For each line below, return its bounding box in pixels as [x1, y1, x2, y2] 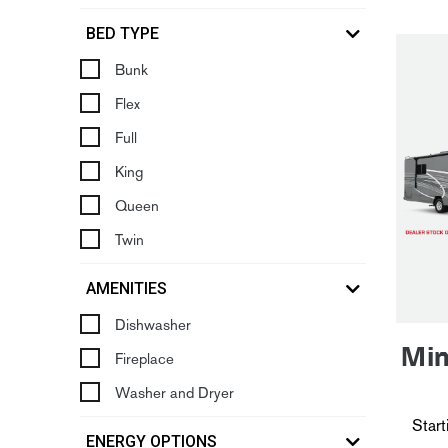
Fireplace [115, 350, 174, 368]
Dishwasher [115, 316, 191, 334]
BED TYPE [86, 24, 159, 43]
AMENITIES [86, 279, 167, 298]
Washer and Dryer [115, 384, 234, 402]
